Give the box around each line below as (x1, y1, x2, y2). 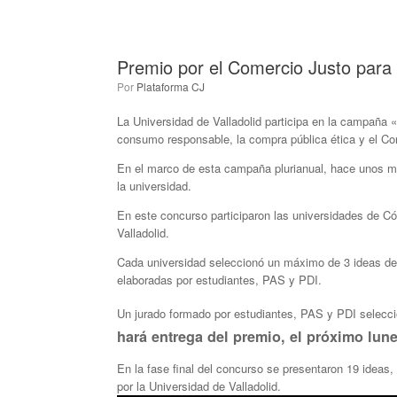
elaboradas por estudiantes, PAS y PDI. (117, 271, 322, 288)
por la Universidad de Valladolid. (117, 378, 281, 394)
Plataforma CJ (136, 79, 205, 94)
